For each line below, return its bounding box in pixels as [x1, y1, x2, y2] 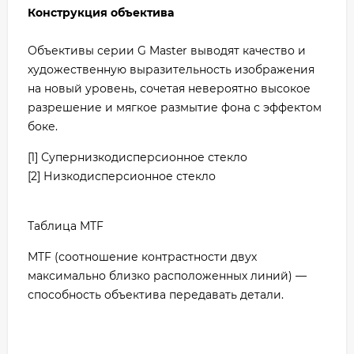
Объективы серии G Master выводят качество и [28, 43, 306, 58]
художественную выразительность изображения [28, 62, 314, 77]
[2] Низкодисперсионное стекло [28, 168, 216, 183]
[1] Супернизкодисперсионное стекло [28, 149, 247, 164]
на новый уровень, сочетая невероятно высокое [28, 81, 311, 96]
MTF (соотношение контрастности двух [28, 249, 257, 264]
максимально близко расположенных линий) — [28, 268, 307, 283]
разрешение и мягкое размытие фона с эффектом [28, 100, 322, 115]
